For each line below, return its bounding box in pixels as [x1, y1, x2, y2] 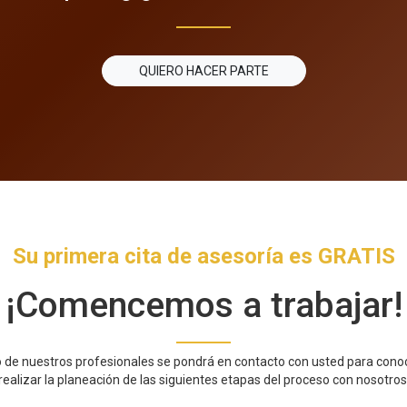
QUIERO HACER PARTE [138, 63, 269, 78]
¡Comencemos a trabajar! [5, 283, 402, 326]
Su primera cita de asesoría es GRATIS [12, 243, 395, 269]
